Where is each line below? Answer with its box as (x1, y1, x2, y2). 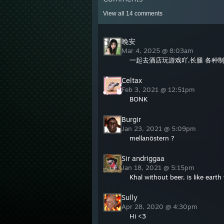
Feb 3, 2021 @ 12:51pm (121, 85, 197, 93)
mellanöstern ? (129, 134, 174, 142)
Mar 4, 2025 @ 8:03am (121, 46, 195, 54)
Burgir (121, 115, 141, 123)
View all (103, 10, 126, 17)
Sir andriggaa (121, 154, 164, 162)
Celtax (121, 76, 142, 84)
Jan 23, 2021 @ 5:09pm (121, 124, 198, 132)
